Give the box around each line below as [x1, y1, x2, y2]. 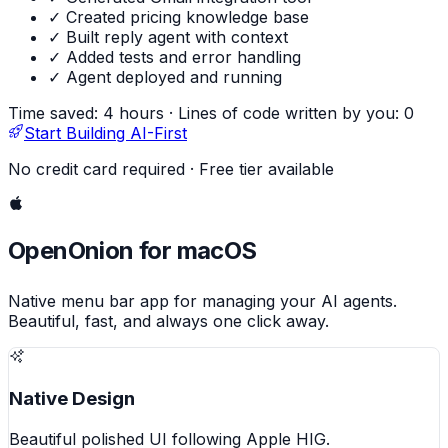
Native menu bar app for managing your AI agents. [8, 291, 397, 312]
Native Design [9, 387, 135, 411]
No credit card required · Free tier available [8, 159, 334, 180]
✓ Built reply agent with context [48, 27, 288, 48]
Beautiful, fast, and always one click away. [8, 311, 329, 332]
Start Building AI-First [24, 123, 187, 144]
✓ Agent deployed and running [48, 67, 282, 88]
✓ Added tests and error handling [48, 47, 301, 68]
